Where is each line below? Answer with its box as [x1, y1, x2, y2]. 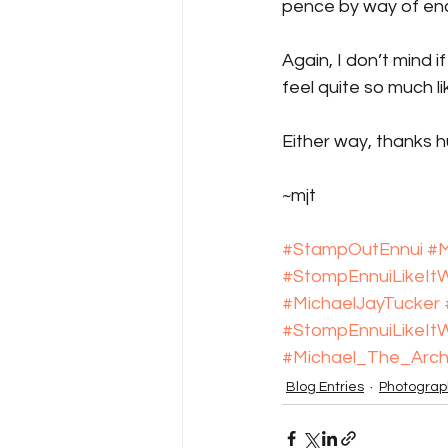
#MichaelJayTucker [282, 294, 440, 313]
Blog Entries [286, 380, 364, 394]
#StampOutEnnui [282, 240, 423, 259]
